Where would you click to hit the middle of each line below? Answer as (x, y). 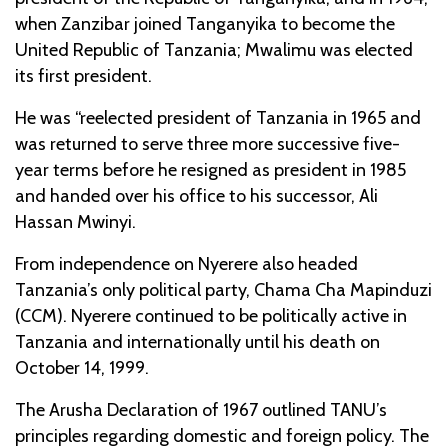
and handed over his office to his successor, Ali (196, 195)
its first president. (83, 75)
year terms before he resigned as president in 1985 (210, 169)
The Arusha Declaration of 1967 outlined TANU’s (201, 409)
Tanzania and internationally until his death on (197, 341)
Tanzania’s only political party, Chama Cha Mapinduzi (223, 289)
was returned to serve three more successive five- (207, 143)
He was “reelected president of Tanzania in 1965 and (218, 117)
